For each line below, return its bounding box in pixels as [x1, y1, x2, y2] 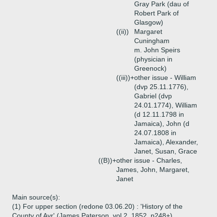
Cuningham [134, 37, 170, 45]
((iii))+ [116, 74, 134, 81]
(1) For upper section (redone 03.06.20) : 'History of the [12, 202, 183, 210]
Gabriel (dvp [134, 92, 172, 100]
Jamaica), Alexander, [134, 138, 198, 146]
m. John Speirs [134, 46, 180, 54]
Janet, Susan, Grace [134, 147, 197, 155]
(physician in [134, 55, 172, 63]
